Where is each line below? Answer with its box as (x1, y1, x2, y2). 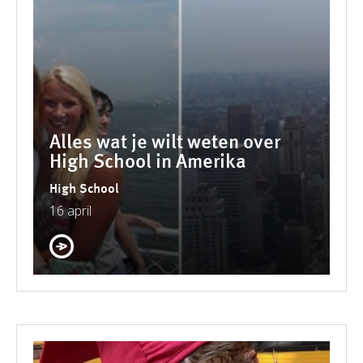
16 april (49, 201, 92, 220)
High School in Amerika (49, 152, 246, 173)
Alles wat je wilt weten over (49, 133, 280, 153)
